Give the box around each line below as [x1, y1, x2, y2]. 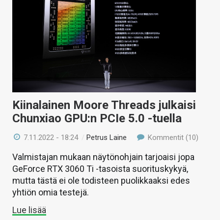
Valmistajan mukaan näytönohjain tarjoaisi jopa [12, 151, 194, 162]
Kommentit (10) [145, 133, 198, 142]
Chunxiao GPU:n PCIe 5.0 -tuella [12, 111, 182, 125]
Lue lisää [12, 204, 46, 215]
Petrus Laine [86, 133, 127, 142]
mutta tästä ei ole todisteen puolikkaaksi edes [12, 175, 190, 186]
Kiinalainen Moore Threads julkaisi [12, 98, 196, 112]
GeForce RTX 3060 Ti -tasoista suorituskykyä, [12, 163, 188, 174]
